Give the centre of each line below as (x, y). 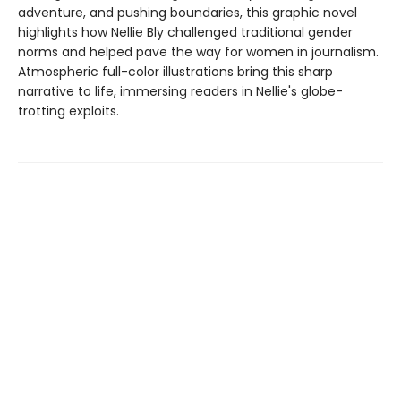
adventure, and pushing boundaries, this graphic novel (188, 13)
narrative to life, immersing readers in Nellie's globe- (180, 91)
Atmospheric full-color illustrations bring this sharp (175, 72)
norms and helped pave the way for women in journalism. (198, 52)
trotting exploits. (68, 111)
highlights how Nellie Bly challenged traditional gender (185, 32)
